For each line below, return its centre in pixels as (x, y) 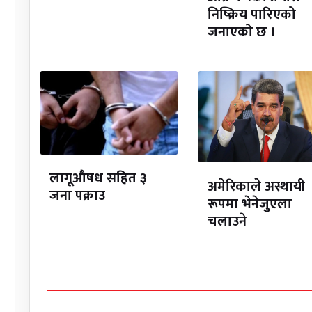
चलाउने (227, 221)
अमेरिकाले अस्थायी (256, 186)
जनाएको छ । (241, 32)
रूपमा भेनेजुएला (249, 204)
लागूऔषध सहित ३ (98, 179)
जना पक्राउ (77, 196)
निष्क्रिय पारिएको (251, 15)
